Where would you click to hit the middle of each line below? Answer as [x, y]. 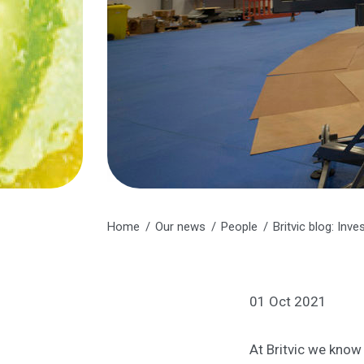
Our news [180, 227]
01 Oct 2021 [288, 301]
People [239, 227]
